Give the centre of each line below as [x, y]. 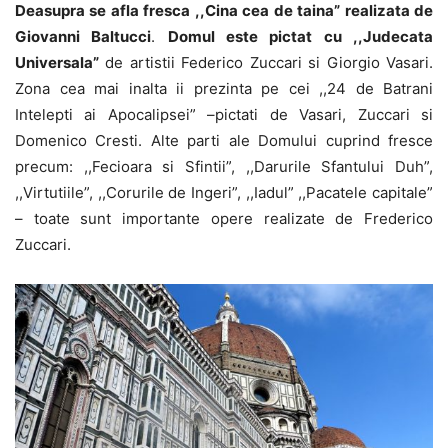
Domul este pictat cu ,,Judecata [300, 36]
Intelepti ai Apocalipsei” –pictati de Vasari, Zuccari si [224, 114]
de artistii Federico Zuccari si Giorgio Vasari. [266, 62]
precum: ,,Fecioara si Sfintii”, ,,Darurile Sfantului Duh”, [224, 166]
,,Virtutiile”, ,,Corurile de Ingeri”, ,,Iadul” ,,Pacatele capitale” [224, 192]
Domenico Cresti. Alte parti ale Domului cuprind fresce [224, 140]
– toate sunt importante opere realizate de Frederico [224, 218]
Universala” [57, 62]
